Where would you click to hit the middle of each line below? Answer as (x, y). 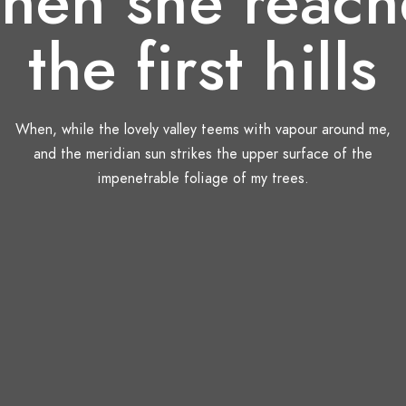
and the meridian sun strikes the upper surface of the (203, 154)
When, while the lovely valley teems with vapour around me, (203, 129)
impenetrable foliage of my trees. (203, 178)
